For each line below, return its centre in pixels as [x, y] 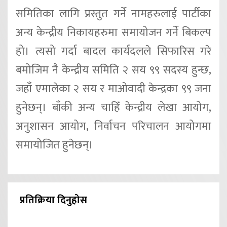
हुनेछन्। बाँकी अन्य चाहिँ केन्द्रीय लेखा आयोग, [113, 107]
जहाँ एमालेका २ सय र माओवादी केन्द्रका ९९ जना [113, 89]
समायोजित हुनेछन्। [54, 145]
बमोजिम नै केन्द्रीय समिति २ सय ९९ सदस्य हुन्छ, [113, 70]
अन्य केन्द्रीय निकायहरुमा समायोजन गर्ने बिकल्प [113, 32]
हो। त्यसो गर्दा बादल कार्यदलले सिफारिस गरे [113, 51]
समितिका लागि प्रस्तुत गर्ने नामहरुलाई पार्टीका [113, 14]
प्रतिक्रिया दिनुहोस [53, 200]
